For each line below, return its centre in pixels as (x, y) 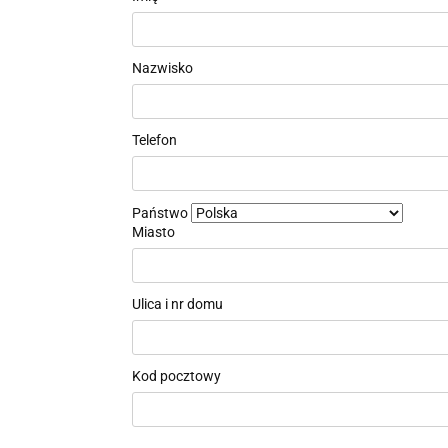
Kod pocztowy (176, 376)
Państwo (160, 213)
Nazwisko (162, 68)
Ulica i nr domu (177, 304)
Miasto (153, 232)
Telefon (154, 140)
